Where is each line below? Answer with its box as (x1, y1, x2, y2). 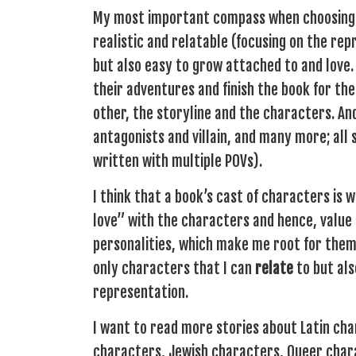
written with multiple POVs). (93, 151, 262, 171)
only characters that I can (93, 258, 255, 278)
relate (255, 258, 293, 278)
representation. (93, 282, 188, 302)
